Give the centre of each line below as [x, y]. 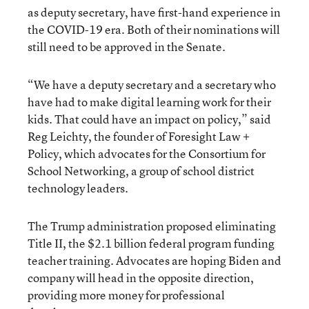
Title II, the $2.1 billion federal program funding [151, 243]
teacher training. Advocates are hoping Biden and [154, 260]
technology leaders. [78, 188]
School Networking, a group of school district [141, 170]
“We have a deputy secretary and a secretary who [152, 84]
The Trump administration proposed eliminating [152, 226]
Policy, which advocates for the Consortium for [147, 153]
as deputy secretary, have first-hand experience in [154, 12]
